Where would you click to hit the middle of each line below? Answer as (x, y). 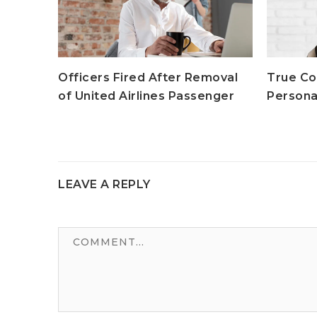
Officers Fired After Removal (148, 78)
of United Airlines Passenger (146, 96)
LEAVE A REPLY (104, 185)
